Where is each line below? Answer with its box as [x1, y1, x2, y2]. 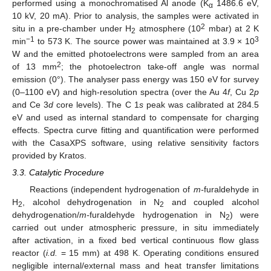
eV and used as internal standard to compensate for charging [12, 112, 259, 122]
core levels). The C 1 [53, 99, 139, 109]
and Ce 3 [12, 99, 49, 109]
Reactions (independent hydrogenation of [29, 184, 194, 195]
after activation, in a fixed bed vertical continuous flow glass [12, 235, 259, 246]
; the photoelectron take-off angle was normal [60, 61, 259, 71]
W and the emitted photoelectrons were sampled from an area [12, 48, 259, 59]
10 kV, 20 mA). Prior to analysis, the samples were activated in [12, 10, 259, 21]
